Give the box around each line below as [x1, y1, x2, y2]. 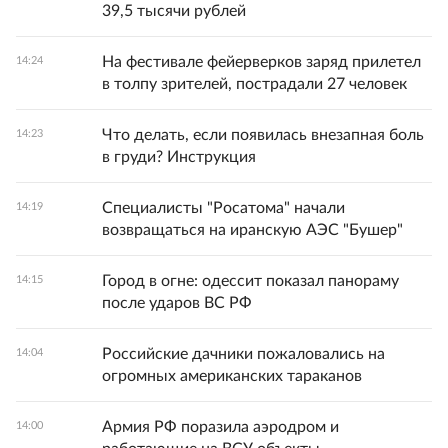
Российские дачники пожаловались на [102, 346, 385, 362]
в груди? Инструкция [102, 149, 256, 165]
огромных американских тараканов [102, 368, 362, 384]
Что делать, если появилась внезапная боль [102, 127, 424, 143]
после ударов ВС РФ [102, 295, 252, 311]
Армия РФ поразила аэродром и [102, 419, 339, 435]
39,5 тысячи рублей [102, 3, 246, 19]
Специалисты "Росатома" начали [102, 200, 345, 216]
